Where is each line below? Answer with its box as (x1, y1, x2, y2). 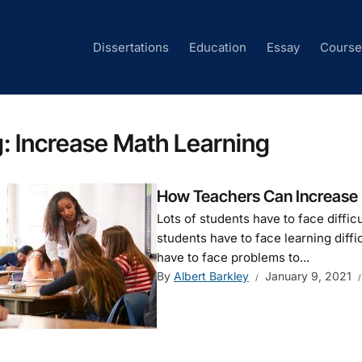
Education (189, 40, 246, 55)
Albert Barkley (174, 269, 249, 283)
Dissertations (93, 40, 169, 55)
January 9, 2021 (265, 269, 351, 283)
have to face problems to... (157, 250, 309, 265)
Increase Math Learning (15, 128, 270, 158)
